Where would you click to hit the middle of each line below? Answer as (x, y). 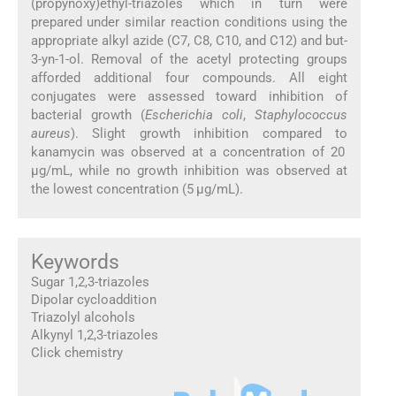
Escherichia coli (194, 115)
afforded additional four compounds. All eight (189, 78)
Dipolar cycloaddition (93, 299)
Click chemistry (76, 352)
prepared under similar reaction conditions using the (189, 23)
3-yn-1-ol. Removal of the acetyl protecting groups (189, 60)
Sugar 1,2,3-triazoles (90, 282)
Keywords (75, 261)
